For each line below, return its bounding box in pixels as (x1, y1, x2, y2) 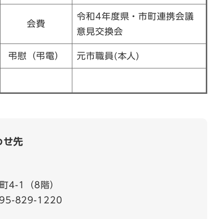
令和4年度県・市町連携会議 (77, 12, 194, 21)
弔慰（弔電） (8, 51, 64, 60)
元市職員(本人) (77, 51, 140, 60)
